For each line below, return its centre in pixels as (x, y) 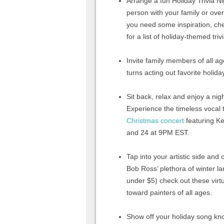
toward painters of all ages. (169, 192)
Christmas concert (155, 120)
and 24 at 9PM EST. (158, 132)
